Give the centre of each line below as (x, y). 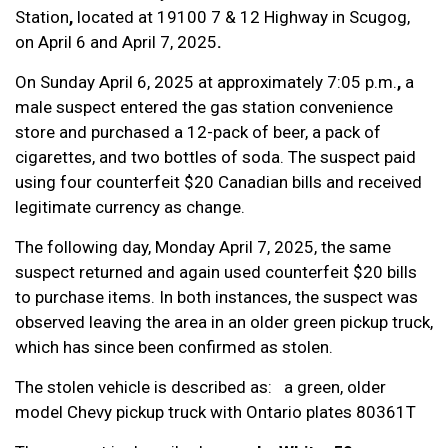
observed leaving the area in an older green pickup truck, (224, 322)
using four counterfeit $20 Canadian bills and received (218, 182)
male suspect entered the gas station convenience (204, 107)
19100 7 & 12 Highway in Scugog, (283, 17)
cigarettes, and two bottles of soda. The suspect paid (215, 157)
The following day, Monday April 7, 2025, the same (203, 247)
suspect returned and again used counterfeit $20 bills (216, 272)
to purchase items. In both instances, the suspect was (216, 297)
